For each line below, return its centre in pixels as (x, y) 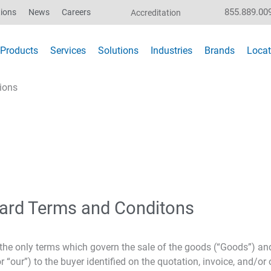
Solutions (119, 50)
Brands (220, 50)
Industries (172, 50)
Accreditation (156, 12)
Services (68, 50)
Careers (77, 12)
